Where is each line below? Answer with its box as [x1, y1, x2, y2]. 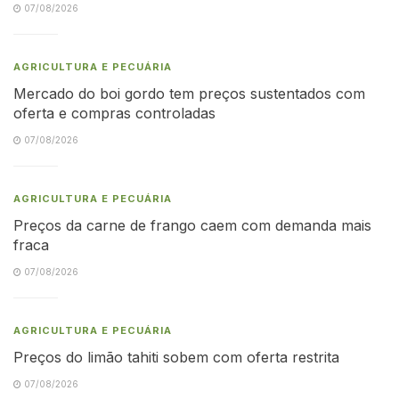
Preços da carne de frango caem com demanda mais [13, 216, 371, 234]
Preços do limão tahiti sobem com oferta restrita [13, 347, 339, 366]
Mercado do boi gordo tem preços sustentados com [13, 84, 365, 102]
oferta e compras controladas [13, 103, 216, 122]
